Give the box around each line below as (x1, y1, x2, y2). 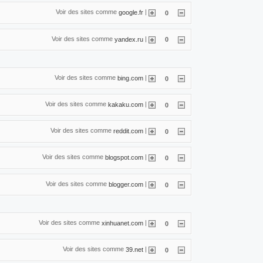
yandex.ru (114, 35, 143, 43)
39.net (126, 245, 143, 253)
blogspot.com (105, 154, 143, 161)
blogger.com (109, 180, 143, 188)
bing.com (117, 74, 143, 82)
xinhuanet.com (102, 219, 143, 227)
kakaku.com (108, 100, 143, 108)
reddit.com (113, 127, 143, 134)
